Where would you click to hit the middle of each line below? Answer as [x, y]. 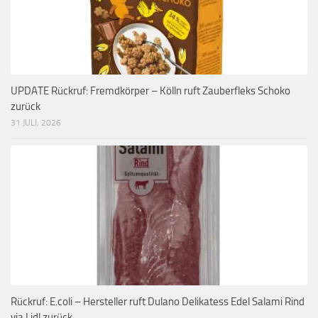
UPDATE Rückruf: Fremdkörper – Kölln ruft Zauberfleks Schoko [150, 91]
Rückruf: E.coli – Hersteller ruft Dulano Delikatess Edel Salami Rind [158, 301]
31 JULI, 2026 [36, 123]
